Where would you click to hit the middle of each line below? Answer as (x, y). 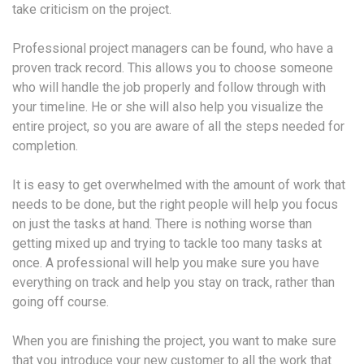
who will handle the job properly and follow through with (169, 87)
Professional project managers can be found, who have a (173, 48)
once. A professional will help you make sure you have (166, 262)
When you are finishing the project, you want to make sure (174, 340)
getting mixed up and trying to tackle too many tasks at (167, 243)
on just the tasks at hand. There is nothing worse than (162, 223)
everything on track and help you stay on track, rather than (173, 282)
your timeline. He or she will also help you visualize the (168, 106)
